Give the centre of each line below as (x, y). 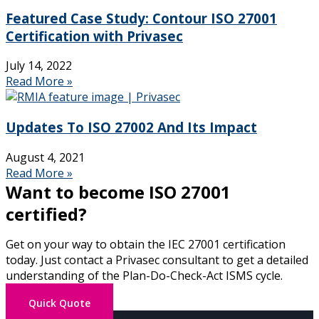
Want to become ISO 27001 (118, 192)
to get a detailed (265, 260)
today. (23, 260)
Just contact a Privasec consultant (131, 260)
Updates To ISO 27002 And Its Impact (131, 127)
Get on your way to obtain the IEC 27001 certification (146, 244)
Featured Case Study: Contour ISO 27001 (141, 18)
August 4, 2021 (45, 157)
